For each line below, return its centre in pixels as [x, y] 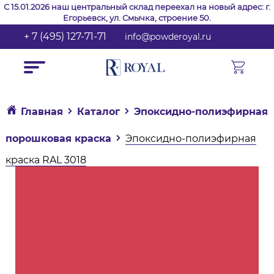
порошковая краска [58, 139]
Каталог [98, 112]
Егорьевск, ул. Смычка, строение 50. [137, 18]
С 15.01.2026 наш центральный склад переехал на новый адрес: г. [137, 7]
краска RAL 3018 [46, 160]
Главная [42, 112]
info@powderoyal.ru [168, 37]
